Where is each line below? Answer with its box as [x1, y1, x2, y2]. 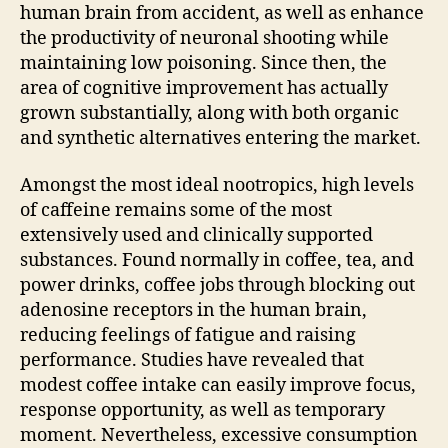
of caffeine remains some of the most [20, 199, 332, 222]
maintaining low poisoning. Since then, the [20, 51, 387, 75]
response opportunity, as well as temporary [20, 399, 385, 422]
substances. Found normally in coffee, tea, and [20, 249, 414, 272]
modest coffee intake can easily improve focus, [20, 374, 416, 397]
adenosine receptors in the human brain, [20, 299, 367, 322]
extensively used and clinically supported [20, 224, 373, 247]
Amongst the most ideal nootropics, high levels [20, 174, 414, 197]
